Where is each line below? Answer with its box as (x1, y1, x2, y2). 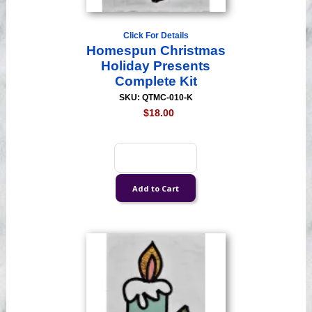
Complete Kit (114, 74, 197, 89)
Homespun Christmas (86, 43, 226, 58)
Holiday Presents (101, 58, 211, 74)
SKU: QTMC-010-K (118, 93, 193, 103)
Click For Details (123, 31, 189, 41)
